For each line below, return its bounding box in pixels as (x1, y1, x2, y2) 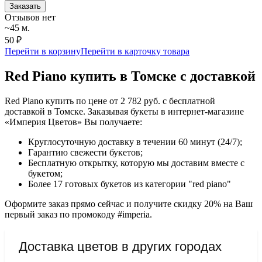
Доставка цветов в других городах (19, 239, 222, 254)
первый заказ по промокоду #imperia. (5, 209, 152, 219)
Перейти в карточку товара (81, 46, 189, 56)
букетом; (28, 168, 63, 178)
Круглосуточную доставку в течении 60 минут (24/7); (28, 136, 242, 147)
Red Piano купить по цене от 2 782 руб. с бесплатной (5, 95, 215, 106)
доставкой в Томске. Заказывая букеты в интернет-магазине (5, 106, 244, 116)
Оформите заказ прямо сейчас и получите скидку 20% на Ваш (5, 198, 253, 209)
